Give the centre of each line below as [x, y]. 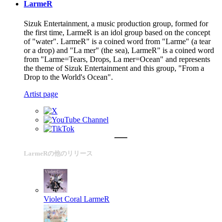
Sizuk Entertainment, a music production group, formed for [116, 23]
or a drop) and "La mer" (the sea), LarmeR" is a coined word [119, 50]
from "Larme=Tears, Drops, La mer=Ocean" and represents [117, 59]
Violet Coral [63, 199]
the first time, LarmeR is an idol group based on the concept [117, 32]
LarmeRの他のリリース [58, 153]
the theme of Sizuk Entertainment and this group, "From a [114, 68]
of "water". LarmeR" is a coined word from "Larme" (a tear [117, 41]
